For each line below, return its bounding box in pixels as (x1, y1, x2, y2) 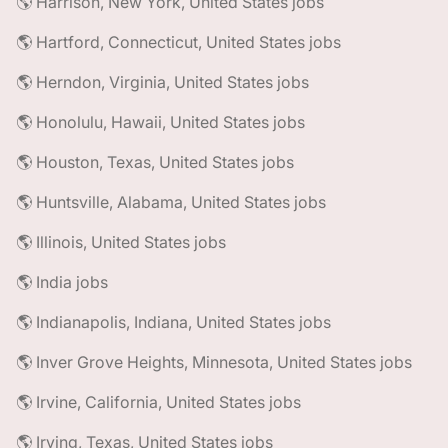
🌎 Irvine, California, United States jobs (16, 392, 301, 412)
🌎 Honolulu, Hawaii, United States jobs (16, 112, 305, 132)
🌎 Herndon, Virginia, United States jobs (16, 72, 309, 92)
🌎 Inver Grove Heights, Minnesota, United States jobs (16, 352, 412, 372)
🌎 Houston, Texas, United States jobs (16, 152, 294, 172)
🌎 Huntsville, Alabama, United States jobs (16, 192, 326, 212)
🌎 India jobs (16, 272, 108, 292)
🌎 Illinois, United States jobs (16, 232, 226, 252)
